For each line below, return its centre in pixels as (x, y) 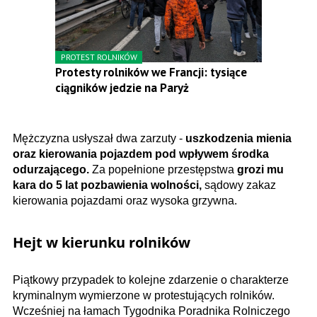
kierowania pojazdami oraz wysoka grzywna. (125, 201)
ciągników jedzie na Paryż (122, 88)
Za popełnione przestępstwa (163, 170)
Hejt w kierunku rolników (102, 243)
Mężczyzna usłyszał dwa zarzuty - (99, 139)
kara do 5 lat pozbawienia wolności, (107, 185)
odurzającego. (51, 170)
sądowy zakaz (239, 185)
